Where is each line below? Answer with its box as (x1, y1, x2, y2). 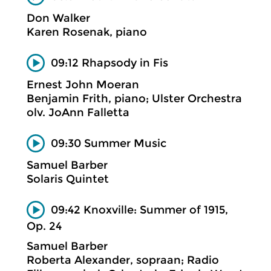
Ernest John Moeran (27, 78, 139, 91)
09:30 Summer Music (51, 136, 166, 150)
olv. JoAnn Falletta (27, 106, 129, 119)
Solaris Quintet (27, 172, 109, 186)
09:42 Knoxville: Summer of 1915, (51, 203, 228, 217)
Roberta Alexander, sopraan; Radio (27, 253, 219, 267)
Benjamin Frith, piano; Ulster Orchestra (27, 92, 242, 105)
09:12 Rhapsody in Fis (51, 56, 168, 70)
